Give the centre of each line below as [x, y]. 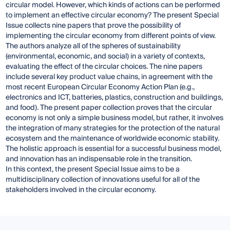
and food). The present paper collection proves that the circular [109, 108]
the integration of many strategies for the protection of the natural [113, 129]
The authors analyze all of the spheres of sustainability [93, 46]
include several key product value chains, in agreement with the [109, 77]
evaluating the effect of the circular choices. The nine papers [104, 67]
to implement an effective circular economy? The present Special [112, 16]
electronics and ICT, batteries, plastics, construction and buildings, [114, 98]
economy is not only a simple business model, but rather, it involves [115, 118]
